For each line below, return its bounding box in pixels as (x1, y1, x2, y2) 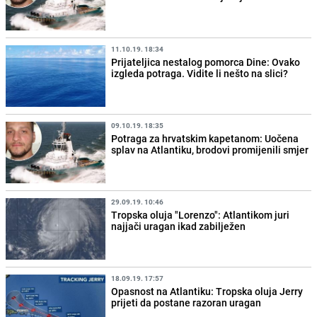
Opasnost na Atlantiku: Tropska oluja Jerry (111, 284, 304, 298)
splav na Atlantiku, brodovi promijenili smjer (111, 142, 309, 156)
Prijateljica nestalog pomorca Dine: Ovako (111, 54, 301, 69)
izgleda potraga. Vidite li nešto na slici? (111, 66, 289, 80)
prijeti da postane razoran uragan (111, 295, 262, 309)
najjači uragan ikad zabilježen (111, 219, 246, 233)
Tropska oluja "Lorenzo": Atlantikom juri (111, 207, 290, 221)
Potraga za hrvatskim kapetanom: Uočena (111, 131, 299, 145)
